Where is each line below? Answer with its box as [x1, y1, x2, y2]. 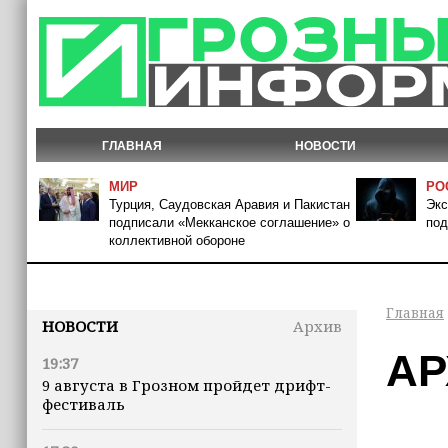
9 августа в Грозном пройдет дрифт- [42, 375, 331, 395]
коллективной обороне [109, 233, 245, 248]
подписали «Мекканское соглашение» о [109, 215, 350, 230]
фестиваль [42, 394, 125, 414]
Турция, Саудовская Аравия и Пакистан [109, 197, 350, 212]
